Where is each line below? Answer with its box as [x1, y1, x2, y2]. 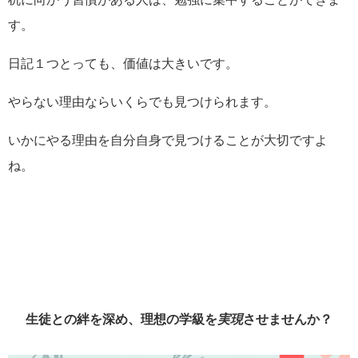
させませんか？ [243, 312, 332, 325]
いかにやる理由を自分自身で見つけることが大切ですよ [8, 133, 328, 146]
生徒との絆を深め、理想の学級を [26, 312, 217, 325]
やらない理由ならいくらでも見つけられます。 [8, 94, 276, 108]
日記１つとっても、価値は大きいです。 [8, 56, 238, 70]
